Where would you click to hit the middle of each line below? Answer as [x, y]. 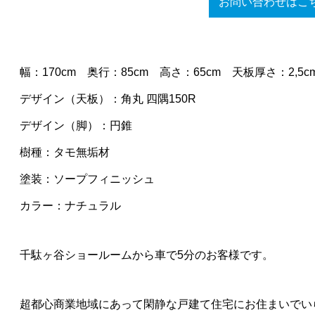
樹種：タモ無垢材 [64, 153]
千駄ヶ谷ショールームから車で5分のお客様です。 [146, 255]
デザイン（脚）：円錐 [76, 126]
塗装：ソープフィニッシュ [87, 179]
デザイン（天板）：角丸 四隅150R [108, 99]
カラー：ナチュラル [70, 206]
